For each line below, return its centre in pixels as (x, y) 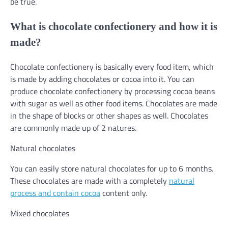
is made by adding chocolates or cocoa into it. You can (102, 79)
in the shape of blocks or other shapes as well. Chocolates (109, 115)
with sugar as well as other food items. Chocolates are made (114, 103)
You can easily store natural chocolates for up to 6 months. (112, 168)
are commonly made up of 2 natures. (73, 127)
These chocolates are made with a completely (90, 180)
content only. (124, 193)
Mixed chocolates (40, 213)
